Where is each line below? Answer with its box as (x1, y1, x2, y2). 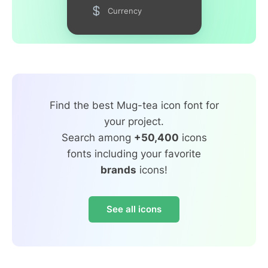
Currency (107, 5, 142, 16)
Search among (61, 131, 134, 144)
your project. (104, 115, 164, 127)
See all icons (106, 203, 162, 215)
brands (100, 163, 136, 176)
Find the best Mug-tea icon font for (49, 99, 219, 111)
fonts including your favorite (67, 147, 201, 160)
